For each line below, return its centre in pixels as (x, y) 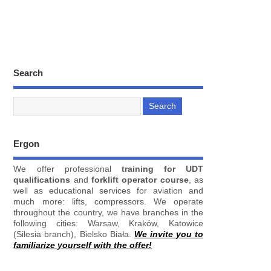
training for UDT (162, 169)
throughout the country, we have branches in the (108, 213)
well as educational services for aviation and (108, 191)
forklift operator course (140, 180)
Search (28, 73)
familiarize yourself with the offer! (83, 246)
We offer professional (67, 169)
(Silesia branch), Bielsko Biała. (74, 235)
